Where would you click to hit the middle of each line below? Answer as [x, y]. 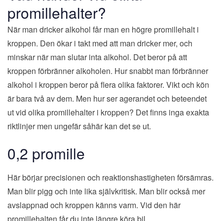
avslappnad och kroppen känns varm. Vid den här [94, 205]
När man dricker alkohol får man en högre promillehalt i [103, 29]
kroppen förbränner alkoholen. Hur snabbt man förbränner [108, 71]
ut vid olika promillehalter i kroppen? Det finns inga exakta [108, 112]
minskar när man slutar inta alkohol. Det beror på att [97, 57]
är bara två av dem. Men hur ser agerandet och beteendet [107, 98]
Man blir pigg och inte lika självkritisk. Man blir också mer [106, 191]
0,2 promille [46, 153]
